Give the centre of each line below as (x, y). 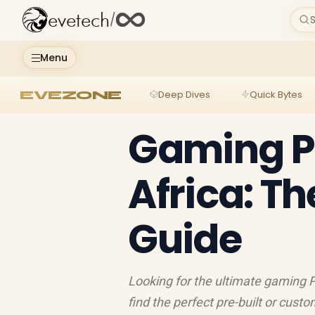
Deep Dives (184, 94)
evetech (79, 21)
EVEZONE (71, 95)
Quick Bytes (276, 94)
